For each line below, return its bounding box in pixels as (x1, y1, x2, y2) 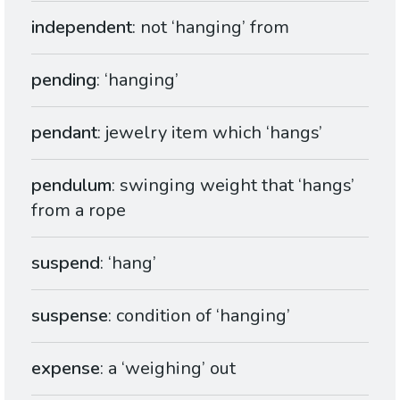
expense (31, 356, 100, 380)
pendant (31, 121, 97, 145)
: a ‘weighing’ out (100, 356, 236, 380)
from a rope (31, 198, 126, 222)
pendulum (31, 173, 112, 197)
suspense (31, 304, 108, 328)
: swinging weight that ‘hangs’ (112, 173, 354, 197)
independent (31, 15, 132, 39)
